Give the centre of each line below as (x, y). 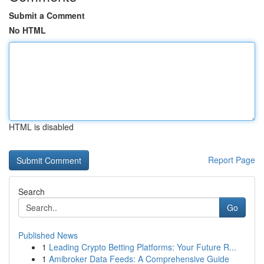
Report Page (232, 160)
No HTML (27, 30)
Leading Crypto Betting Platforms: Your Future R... (143, 247)
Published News (48, 235)
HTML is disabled (41, 127)
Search (32, 192)
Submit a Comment (47, 15)
